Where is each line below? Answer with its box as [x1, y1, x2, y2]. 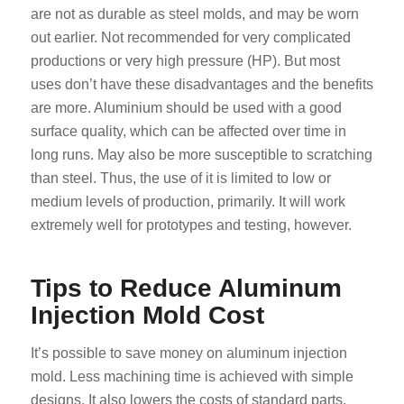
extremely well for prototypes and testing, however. [30, 217, 352, 234]
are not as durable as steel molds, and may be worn [30, 6, 359, 23]
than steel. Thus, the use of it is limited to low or [30, 170, 331, 187]
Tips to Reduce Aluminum [30, 274, 342, 303]
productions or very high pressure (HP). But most [30, 53, 340, 69]
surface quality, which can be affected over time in [30, 124, 346, 140]
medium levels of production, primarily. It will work [30, 194, 345, 210]
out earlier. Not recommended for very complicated [30, 30, 351, 46]
